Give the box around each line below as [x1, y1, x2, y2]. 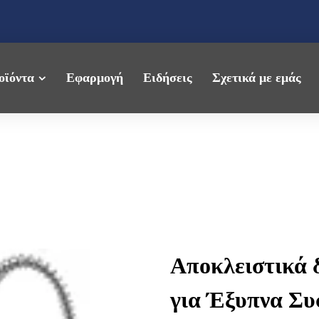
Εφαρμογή [66, 70, 124, 85]
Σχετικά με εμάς [212, 70, 302, 85]
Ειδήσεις [143, 70, 193, 85]
